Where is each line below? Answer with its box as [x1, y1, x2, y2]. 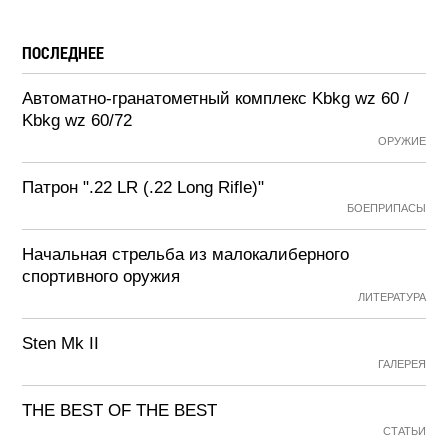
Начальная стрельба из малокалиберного [22, 245, 350, 264]
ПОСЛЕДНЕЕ [22, 42, 105, 63]
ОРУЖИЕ [377, 135, 426, 147]
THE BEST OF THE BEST [22, 401, 218, 420]
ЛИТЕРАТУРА [357, 291, 426, 303]
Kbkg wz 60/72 [22, 111, 133, 130]
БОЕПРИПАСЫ [346, 202, 426, 214]
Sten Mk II [22, 334, 100, 353]
